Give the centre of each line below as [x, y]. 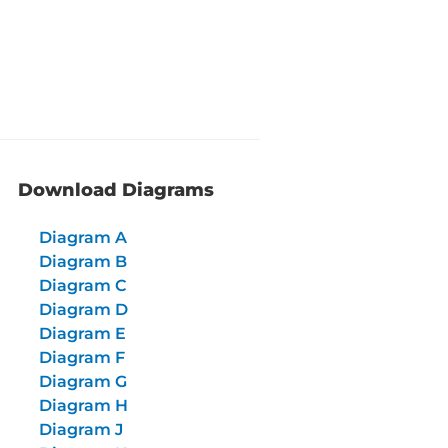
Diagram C [82, 285]
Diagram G [82, 381]
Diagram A [82, 237]
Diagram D [83, 309]
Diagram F [81, 357]
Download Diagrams [116, 190]
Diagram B [82, 261]
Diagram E [82, 333]
